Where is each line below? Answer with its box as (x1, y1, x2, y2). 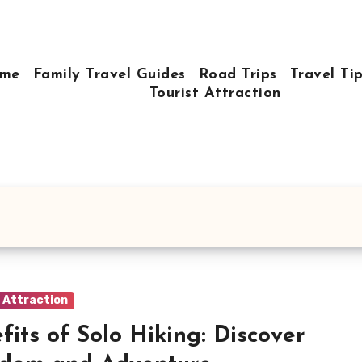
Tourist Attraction (149, 85, 281, 101)
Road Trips (198, 66, 277, 82)
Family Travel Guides (32, 66, 186, 82)
